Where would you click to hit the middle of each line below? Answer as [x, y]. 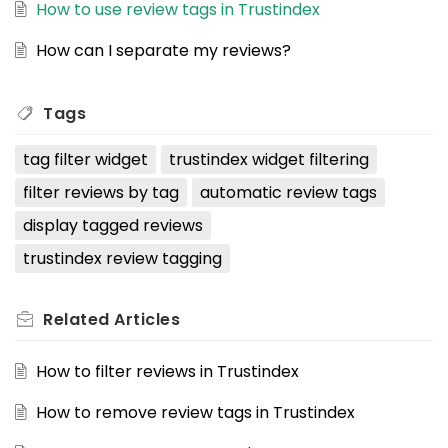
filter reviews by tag [101, 193]
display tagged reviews [113, 226]
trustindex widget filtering [268, 160]
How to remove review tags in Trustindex [195, 413]
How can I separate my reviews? [163, 51]
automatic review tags [288, 193]
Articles [147, 320]
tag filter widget [85, 160]
